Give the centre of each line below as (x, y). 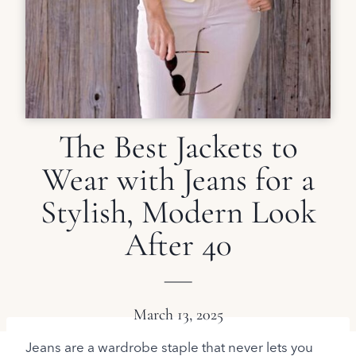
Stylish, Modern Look (178, 212)
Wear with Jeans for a (178, 180)
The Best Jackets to (178, 147)
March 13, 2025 (178, 315)
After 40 (178, 245)
